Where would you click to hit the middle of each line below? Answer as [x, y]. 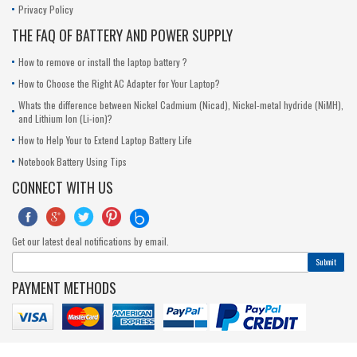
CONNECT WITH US [63, 187]
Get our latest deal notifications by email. [90, 241]
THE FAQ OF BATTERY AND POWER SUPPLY [122, 35]
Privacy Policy [46, 9]
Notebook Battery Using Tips [73, 161]
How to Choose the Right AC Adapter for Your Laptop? [119, 83]
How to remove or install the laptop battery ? [103, 61]
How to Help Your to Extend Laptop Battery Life [105, 139]
